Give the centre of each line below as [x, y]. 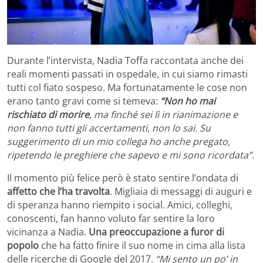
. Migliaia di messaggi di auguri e [181, 192]
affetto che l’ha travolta [58, 192]
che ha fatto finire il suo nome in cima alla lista [142, 246]
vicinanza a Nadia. [48, 232]
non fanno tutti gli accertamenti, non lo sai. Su [109, 128]
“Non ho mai [188, 101]
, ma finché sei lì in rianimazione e [163, 115]
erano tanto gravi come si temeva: [84, 101]
